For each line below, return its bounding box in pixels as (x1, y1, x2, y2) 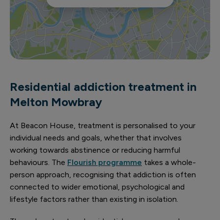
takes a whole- (142, 158, 196, 167)
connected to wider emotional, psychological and (10, 182, 185, 192)
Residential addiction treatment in (10, 80, 196, 94)
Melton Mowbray (10, 95, 102, 109)
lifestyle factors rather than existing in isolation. (10, 194, 178, 204)
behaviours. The (10, 158, 67, 167)
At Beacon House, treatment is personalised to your (10, 121, 195, 130)
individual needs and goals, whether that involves (10, 133, 182, 142)
